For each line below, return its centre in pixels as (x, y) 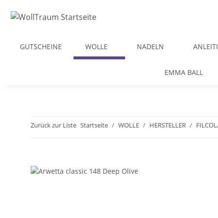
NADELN (150, 46)
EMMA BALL (184, 72)
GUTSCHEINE (41, 46)
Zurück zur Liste (54, 125)
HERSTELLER (168, 125)
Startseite (94, 125)
